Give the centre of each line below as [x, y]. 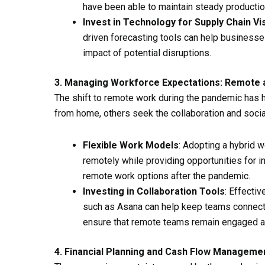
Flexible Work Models [131, 145]
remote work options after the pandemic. [167, 176]
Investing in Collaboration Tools [154, 191]
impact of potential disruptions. [147, 53]
